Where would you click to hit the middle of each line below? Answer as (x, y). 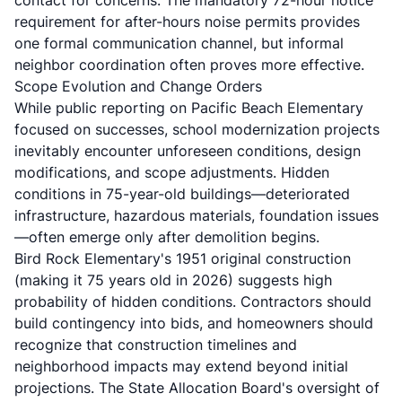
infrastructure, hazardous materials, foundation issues (197, 215)
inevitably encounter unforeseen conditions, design (188, 151)
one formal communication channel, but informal (179, 43)
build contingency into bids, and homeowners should (194, 323)
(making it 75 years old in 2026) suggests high (173, 280)
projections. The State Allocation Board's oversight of (197, 388)
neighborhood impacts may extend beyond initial (181, 366)
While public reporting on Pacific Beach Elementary (189, 108)
